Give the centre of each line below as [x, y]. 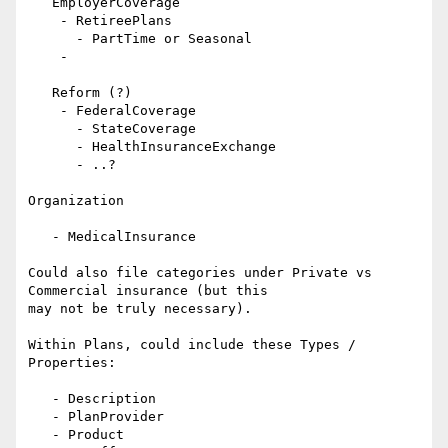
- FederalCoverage [44, 111]
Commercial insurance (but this [148, 291]
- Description [40, 399]
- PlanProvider [40, 417]
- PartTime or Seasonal [52, 39]
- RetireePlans [44, 21]
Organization [76, 201]
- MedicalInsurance [40, 237]
